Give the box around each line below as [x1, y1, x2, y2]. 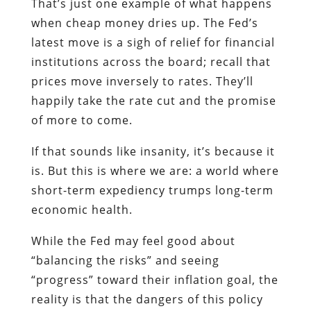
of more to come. [31, 112, 133, 128]
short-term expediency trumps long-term [31, 182, 274, 198]
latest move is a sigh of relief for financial [31, 34, 275, 50]
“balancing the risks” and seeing [31, 252, 219, 268]
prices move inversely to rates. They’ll [31, 73, 253, 89]
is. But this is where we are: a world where [31, 162, 279, 178]
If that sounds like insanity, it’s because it [31, 143, 275, 159]
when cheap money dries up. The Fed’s [31, 15, 258, 31]
